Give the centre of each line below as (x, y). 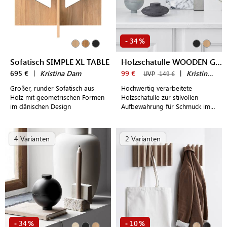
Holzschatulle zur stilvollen (160, 97)
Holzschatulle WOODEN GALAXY (219, 62)
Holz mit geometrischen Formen (57, 97)
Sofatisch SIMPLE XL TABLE (60, 62)
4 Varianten (32, 139)
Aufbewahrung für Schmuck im (166, 106)
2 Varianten (143, 139)
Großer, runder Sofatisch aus (52, 88)
